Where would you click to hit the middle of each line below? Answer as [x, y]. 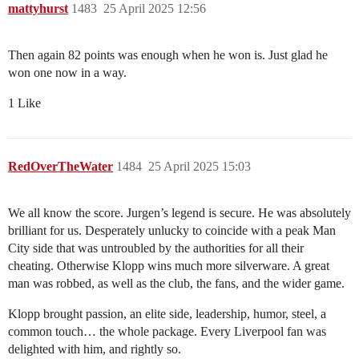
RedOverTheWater [61, 167]
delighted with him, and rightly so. [95, 349]
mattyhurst [38, 9]
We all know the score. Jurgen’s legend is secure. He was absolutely [179, 213]
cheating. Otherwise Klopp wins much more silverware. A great [169, 266]
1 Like [24, 103]
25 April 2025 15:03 [200, 167]
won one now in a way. [67, 73]
